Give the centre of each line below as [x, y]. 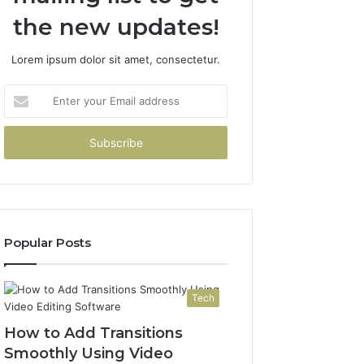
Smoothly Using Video [89, 353]
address [24, 143]
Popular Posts [48, 242]
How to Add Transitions [94, 333]
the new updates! [116, 26]
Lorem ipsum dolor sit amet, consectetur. [116, 59]
